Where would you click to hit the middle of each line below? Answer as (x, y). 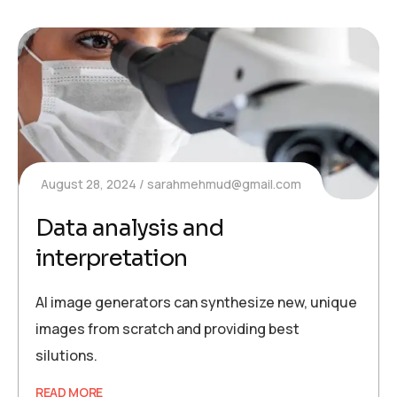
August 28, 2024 (89, 184)
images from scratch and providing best (167, 329)
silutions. (66, 356)
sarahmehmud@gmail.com (224, 184)
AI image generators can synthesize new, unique (196, 303)
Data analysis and (129, 229)
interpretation (112, 259)
